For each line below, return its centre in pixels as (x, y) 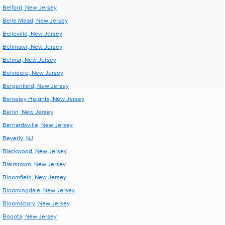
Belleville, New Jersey (32, 34)
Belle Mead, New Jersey (35, 21)
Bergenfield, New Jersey (36, 86)
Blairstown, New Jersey (34, 164)
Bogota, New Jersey (30, 216)
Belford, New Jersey (30, 8)
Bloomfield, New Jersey (34, 177)
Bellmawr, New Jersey (32, 47)
